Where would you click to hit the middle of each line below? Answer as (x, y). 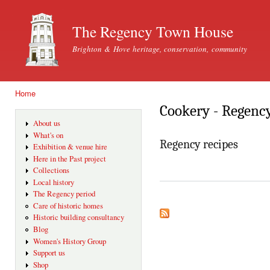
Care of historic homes (68, 206)
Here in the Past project (69, 159)
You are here (40, 104)
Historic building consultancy (78, 218)
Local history (53, 182)
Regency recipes (199, 144)
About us (46, 124)
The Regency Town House (153, 31)
